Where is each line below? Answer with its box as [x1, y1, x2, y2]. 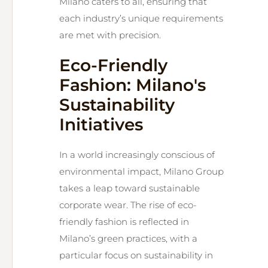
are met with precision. [59, 29, 161, 41]
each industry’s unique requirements [59, 13, 223, 24]
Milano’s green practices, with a [59, 233, 197, 244]
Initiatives [59, 114, 143, 135]
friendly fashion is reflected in [59, 216, 189, 227]
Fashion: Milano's [59, 75, 206, 95]
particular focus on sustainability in [59, 249, 213, 261]
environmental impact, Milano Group [59, 166, 224, 177]
